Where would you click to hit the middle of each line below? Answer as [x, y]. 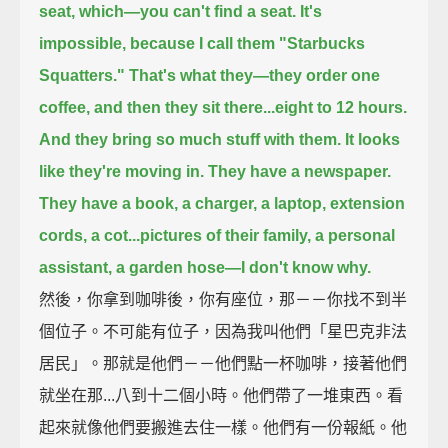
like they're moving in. [122, 171]
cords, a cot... [90, 235]
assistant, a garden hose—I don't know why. [205, 267]
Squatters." [82, 75]
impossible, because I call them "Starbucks [202, 43]
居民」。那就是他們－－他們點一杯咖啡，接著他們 [223, 363]
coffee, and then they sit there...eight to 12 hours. [223, 107]
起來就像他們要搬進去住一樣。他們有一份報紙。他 [223, 427]
